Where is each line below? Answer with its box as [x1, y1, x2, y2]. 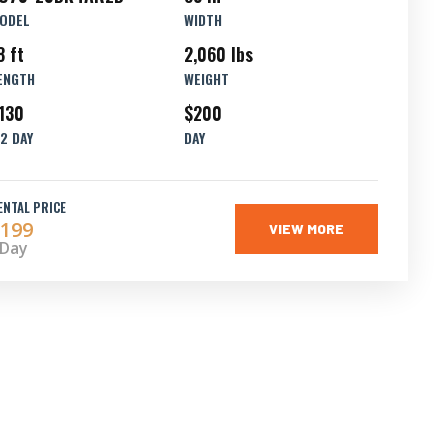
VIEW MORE [269, 220, 344, 237]
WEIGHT [183, 68, 229, 89]
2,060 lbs [183, 41, 253, 67]
